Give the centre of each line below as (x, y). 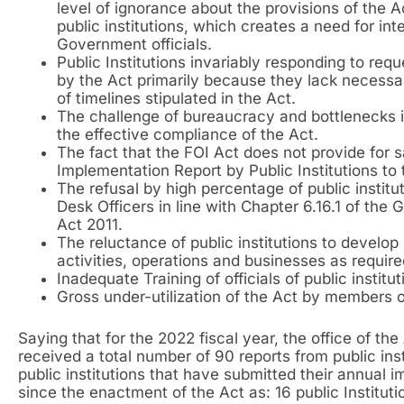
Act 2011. (89, 225)
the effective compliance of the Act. (187, 135)
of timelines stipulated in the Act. (176, 99)
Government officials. (134, 45)
